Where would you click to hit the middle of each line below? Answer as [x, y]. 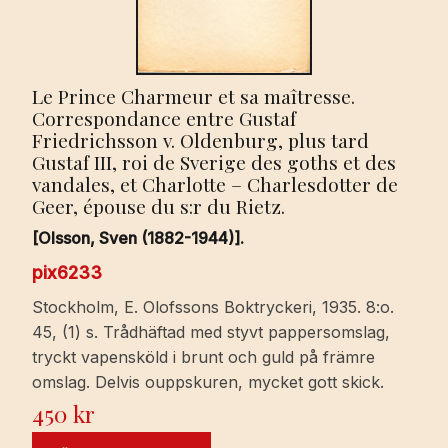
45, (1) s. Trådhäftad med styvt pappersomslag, [211, 332]
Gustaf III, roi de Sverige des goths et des [214, 161]
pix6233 [67, 273]
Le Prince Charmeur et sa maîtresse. [193, 95]
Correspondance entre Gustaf [164, 117]
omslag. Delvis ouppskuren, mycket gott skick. [208, 382]
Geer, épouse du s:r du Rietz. [158, 205]
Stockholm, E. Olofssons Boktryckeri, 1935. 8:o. [213, 307]
